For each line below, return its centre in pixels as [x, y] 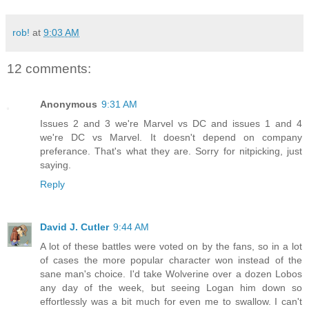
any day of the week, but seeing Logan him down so [171, 288]
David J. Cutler [74, 227]
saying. [56, 165]
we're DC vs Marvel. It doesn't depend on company [171, 138]
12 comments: [49, 68]
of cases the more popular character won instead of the [171, 260]
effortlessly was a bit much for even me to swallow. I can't [171, 302]
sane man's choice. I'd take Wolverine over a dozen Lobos [171, 274]
